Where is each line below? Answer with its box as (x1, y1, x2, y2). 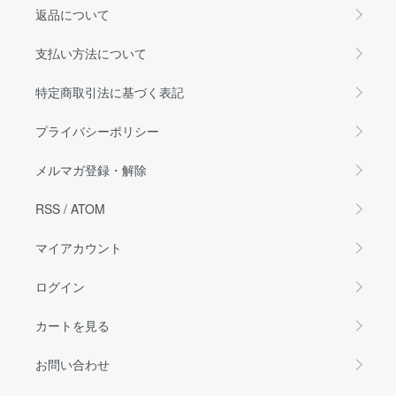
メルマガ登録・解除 (35, 161, 147, 179)
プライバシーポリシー (35, 122, 159, 141)
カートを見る (35, 316, 110, 335)
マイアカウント (35, 239, 122, 257)
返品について (35, 5, 110, 24)
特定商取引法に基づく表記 (35, 83, 184, 102)
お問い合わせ (35, 355, 110, 374)
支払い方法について (35, 44, 147, 63)
